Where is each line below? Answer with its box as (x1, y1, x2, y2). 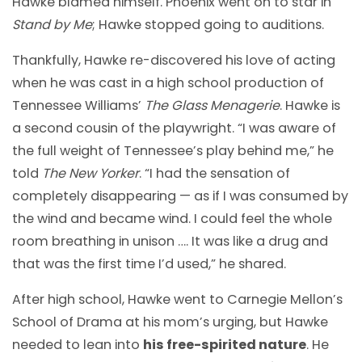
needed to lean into (12, 335, 143, 355)
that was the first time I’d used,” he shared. (12, 255, 286, 274)
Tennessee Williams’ (12, 96, 145, 116)
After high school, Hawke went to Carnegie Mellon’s (12, 290, 343, 309)
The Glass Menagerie (145, 96, 280, 116)
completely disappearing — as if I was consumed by (12, 187, 348, 206)
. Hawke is (280, 96, 340, 116)
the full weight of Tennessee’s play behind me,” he (12, 141, 334, 161)
